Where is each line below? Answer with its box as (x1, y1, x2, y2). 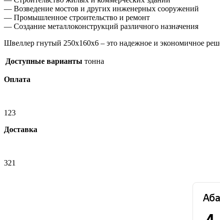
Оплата (4, 75, 30, 83)
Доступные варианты (5, 56, 82, 65)
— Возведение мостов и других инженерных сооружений (4, 4, 199, 13)
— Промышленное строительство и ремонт (4, 13, 150, 22)
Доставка (4, 125, 37, 134)
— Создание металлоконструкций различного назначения (4, 22, 198, 30)
